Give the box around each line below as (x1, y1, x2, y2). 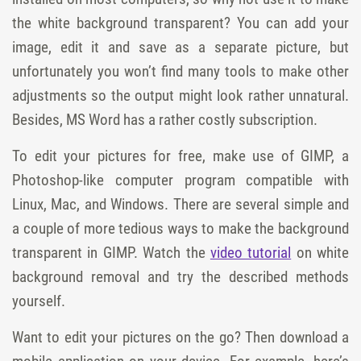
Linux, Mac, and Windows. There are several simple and (12, 194, 349, 214)
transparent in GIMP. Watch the (12, 243, 210, 262)
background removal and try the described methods (12, 267, 349, 286)
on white (291, 243, 349, 262)
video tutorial (210, 243, 292, 262)
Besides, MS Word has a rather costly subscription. (12, 110, 317, 129)
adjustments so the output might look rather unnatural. (12, 85, 349, 105)
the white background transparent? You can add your (12, 13, 349, 32)
